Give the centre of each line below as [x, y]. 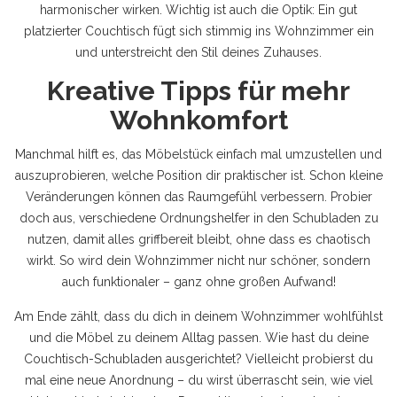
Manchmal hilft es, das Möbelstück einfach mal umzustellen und [198, 154]
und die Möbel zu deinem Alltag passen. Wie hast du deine [198, 338]
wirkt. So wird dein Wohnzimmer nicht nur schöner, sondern [198, 261]
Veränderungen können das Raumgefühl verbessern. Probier [198, 197]
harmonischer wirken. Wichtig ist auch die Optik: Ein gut [198, 10]
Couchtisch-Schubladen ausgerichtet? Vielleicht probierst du [198, 359]
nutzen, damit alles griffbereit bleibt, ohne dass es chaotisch [198, 239]
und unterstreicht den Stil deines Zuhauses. [198, 52]
